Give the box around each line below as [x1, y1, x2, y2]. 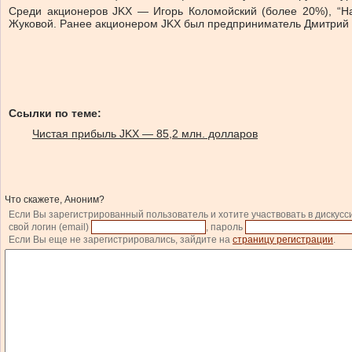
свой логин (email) [9, 222, 91, 233]
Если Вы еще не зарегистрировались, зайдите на [9, 234, 233, 245]
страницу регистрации [233, 234, 333, 245]
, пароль [206, 222, 245, 233]
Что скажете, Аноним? [5, 194, 104, 205]
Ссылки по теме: [9, 107, 101, 119]
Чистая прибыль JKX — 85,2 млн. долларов [32, 127, 258, 140]
